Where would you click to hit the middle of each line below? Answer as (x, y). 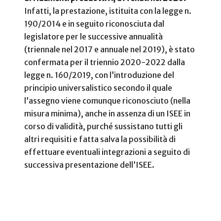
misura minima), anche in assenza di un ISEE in (107, 113)
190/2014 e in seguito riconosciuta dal (94, 23)
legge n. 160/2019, (59, 75)
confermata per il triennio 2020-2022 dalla (105, 62)
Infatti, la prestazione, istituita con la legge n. (108, 11)
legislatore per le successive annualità (93, 36)
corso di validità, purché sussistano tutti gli (103, 126)
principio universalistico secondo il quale (98, 88)
